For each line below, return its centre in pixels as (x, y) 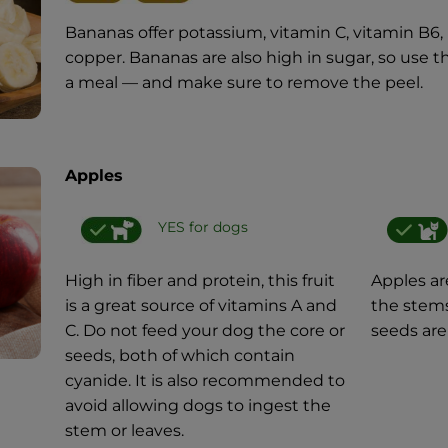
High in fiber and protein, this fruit (199, 280)
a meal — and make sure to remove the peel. (243, 82)
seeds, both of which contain (179, 355)
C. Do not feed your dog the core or (204, 330)
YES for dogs (202, 226)
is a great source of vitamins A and (200, 305)
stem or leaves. (124, 430)
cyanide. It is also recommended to (204, 380)
